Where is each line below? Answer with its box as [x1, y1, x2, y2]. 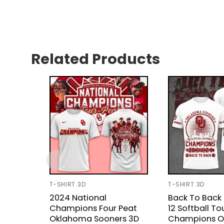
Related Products [31, 49, 160, 69]
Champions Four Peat [49, 202, 137, 214]
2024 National [49, 192, 106, 204]
